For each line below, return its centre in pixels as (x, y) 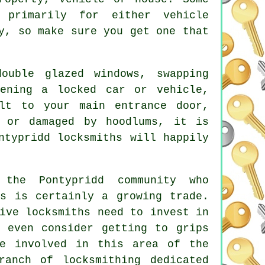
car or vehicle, (153, 90)
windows (117, 74)
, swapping (174, 74)
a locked (69, 90)
